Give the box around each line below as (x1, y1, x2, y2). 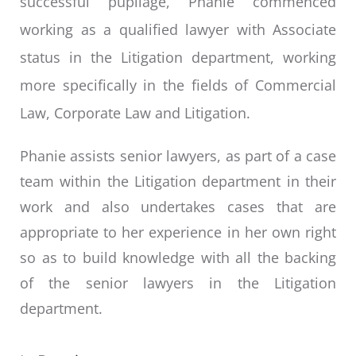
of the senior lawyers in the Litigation (20, 273, 336, 293)
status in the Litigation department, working (20, 48, 336, 68)
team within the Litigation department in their (20, 172, 336, 192)
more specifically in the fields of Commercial (20, 75, 336, 95)
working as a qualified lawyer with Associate (20, 20, 336, 40)
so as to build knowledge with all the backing (20, 248, 336, 268)
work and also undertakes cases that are (20, 197, 336, 217)
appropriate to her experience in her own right (20, 222, 336, 242)
